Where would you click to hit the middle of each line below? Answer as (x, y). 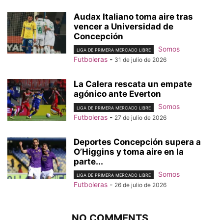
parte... (88, 161)
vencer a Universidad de (124, 27)
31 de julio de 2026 (140, 60)
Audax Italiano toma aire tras (133, 17)
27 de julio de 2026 (140, 117)
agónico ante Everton (117, 94)
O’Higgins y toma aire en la (129, 151)
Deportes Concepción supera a (137, 142)
